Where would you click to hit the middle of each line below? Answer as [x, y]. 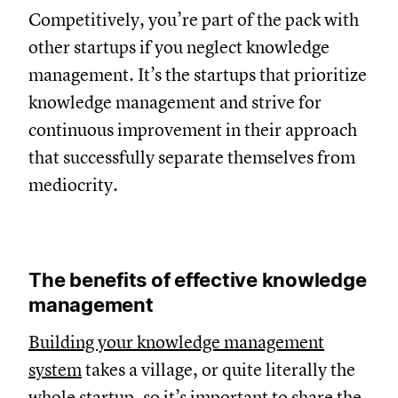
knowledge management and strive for [203, 102]
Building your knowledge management [205, 342]
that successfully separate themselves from [220, 157]
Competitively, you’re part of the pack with [222, 20]
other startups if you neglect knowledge [207, 47]
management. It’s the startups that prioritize [226, 75]
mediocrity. [102, 185]
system [84, 370]
